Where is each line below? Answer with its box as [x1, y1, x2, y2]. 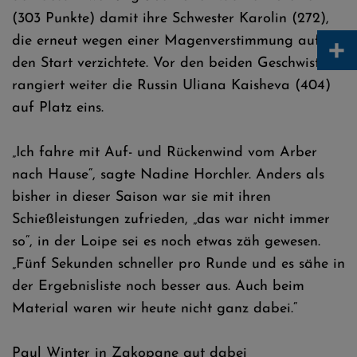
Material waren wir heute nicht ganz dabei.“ [12, 301, 297, 316]
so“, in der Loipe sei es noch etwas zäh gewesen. [12, 234, 320, 249]
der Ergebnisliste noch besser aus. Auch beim [12, 279, 304, 294]
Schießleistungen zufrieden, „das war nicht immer [12, 212, 330, 227]
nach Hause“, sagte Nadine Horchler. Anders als [12, 167, 324, 182]
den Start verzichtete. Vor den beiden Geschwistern [12, 56, 340, 71]
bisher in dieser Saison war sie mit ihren [12, 190, 271, 205]
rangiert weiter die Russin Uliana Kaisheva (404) [12, 78, 331, 93]
